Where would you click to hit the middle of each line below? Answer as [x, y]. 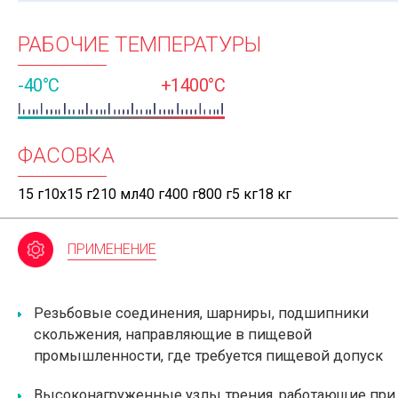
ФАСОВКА [67, 155]
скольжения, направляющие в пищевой [173, 334]
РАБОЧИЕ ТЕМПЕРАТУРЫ [140, 44]
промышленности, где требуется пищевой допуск [208, 356]
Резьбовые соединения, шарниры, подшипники [201, 313]
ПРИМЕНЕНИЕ [112, 249]
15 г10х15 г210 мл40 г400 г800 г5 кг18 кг [155, 194]
